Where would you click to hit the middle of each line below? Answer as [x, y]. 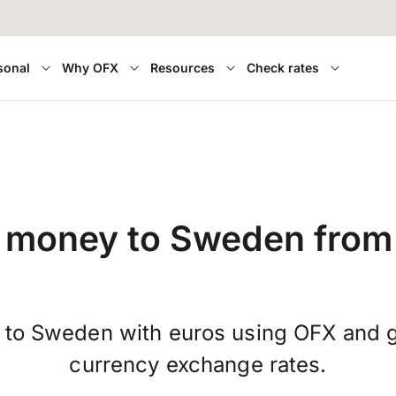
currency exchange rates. [198, 365]
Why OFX [90, 68]
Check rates [282, 68]
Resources [182, 68]
